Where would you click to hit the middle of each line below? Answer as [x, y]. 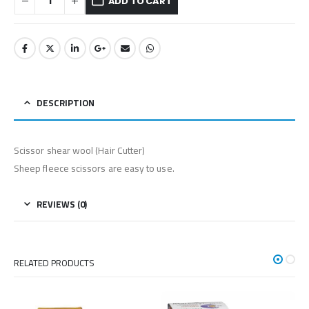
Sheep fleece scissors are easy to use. [94, 169]
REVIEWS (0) [62, 205]
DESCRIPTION [66, 103]
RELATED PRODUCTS [54, 263]
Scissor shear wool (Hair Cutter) [80, 151]
